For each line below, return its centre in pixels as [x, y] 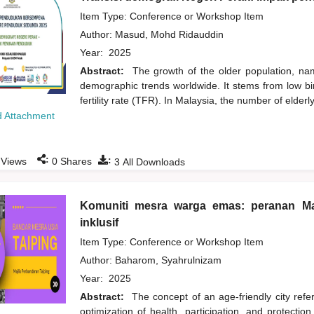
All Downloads [152, 162]
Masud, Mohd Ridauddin [170, 35]
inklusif [99, 223]
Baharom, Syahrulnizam [169, 260]
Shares [74, 162]
